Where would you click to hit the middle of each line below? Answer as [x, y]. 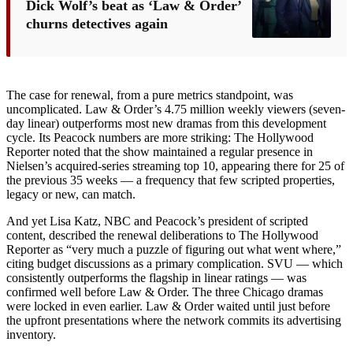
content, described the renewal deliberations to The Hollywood [162, 235]
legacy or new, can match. [71, 194]
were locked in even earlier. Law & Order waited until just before [168, 306]
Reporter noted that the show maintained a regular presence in [160, 151]
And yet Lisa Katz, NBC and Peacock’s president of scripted [157, 221]
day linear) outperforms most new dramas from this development [166, 123]
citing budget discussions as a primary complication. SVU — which [175, 263]
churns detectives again [97, 23]
